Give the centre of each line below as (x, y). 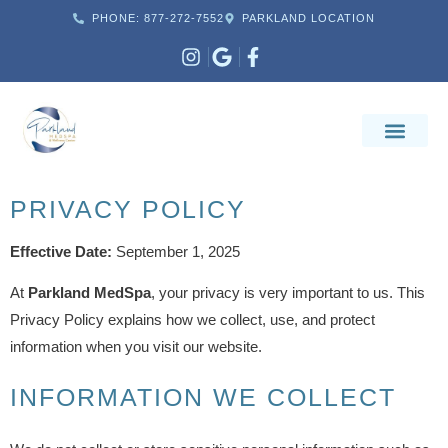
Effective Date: (61, 251)
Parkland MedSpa (89, 293)
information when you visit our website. (136, 347)
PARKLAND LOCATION (309, 18)
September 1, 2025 (176, 251)
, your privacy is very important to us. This (288, 293)
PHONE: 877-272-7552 (157, 18)
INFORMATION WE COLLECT (203, 396)
